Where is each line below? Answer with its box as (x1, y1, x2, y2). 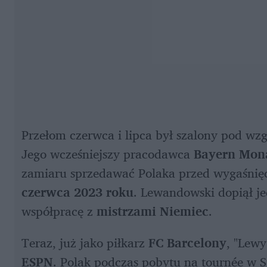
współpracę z (21, 200, 97, 221)
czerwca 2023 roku (21, 181, 133, 202)
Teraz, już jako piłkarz (21, 232, 148, 253)
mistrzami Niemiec (97, 200, 209, 221)
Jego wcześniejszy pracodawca (21, 143, 194, 164)
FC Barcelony (148, 232, 226, 253)
